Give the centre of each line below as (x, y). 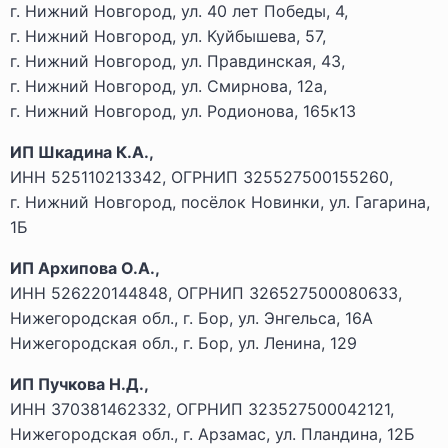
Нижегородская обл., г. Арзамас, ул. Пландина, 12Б (212, 434)
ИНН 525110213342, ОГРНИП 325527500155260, (201, 177)
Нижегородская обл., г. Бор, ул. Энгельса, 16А (191, 318)
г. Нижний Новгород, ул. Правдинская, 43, (177, 61)
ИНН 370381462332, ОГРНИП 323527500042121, (202, 409)
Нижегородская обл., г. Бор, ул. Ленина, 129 (183, 343)
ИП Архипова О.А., (85, 268)
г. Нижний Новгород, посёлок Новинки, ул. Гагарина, (220, 202)
